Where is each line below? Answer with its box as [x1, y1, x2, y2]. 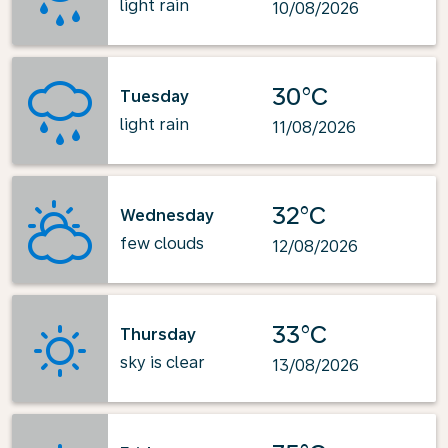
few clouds [120, 233, 204, 253]
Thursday [120, 324, 196, 344]
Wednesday [120, 205, 214, 225]
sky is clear [120, 352, 205, 372]
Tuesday [120, 86, 189, 106]
